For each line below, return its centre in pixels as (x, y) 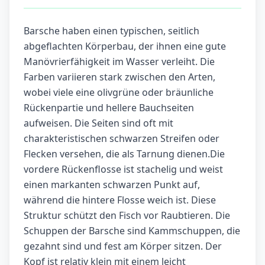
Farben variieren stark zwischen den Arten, (119, 77)
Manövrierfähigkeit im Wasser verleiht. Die (119, 62)
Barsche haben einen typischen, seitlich (112, 31)
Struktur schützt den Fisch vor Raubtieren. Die (127, 216)
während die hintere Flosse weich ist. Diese (120, 200)
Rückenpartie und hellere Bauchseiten (109, 108)
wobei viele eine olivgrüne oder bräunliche (119, 93)
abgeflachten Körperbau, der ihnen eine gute (125, 46)
